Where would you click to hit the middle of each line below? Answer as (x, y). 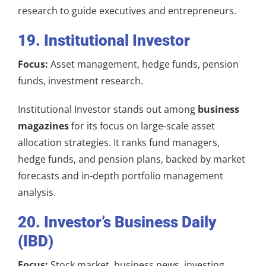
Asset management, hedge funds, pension (143, 64)
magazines (43, 126)
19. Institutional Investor (104, 40)
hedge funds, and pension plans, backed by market (132, 159)
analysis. (37, 192)
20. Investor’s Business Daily (117, 222)
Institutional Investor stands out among (108, 109)
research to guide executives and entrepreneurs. (127, 10)
